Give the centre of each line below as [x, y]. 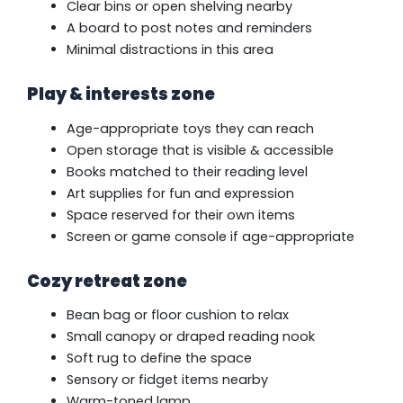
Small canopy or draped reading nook [190, 337]
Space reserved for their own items [180, 215]
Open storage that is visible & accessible [200, 150]
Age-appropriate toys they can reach [190, 128]
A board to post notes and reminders [189, 27]
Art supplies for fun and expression [180, 193]
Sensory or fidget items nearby [167, 380]
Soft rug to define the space [159, 358]
